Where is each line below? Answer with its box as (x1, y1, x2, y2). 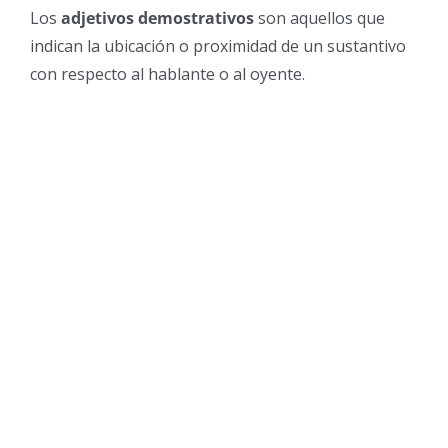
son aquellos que (254, 6, 385, 29)
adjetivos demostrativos (61, 6, 254, 29)
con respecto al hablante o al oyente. (30, 62, 305, 85)
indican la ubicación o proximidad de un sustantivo (30, 34, 406, 57)
